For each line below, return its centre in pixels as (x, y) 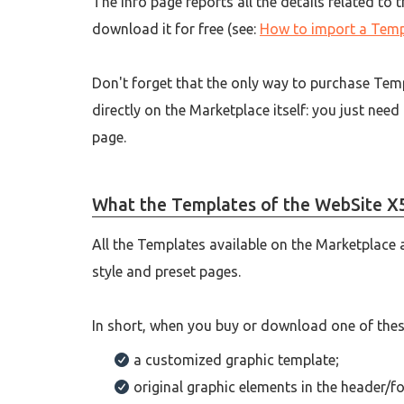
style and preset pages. (168, 272)
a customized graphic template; (236, 360)
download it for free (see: (176, 29)
